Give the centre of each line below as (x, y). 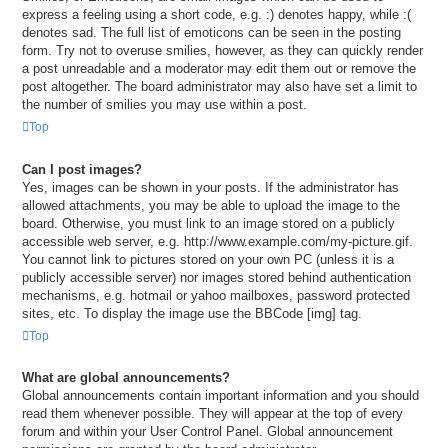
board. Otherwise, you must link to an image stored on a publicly (208, 223)
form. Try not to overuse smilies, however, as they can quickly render (222, 50)
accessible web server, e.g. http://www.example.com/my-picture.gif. (217, 241)
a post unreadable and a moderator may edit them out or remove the (219, 68)
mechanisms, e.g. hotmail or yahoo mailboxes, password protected (216, 295)
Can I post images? (82, 169)
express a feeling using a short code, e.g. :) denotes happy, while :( (216, 14)
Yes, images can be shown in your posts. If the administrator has (210, 187)
